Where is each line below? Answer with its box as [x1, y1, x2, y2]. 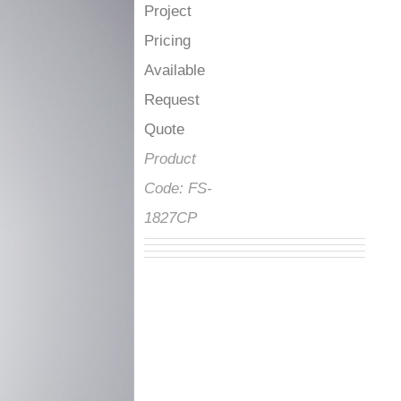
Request [166, 91, 221, 108]
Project [166, 3, 213, 20]
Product [166, 150, 218, 167]
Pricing [166, 32, 212, 49]
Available [166, 62, 226, 79]
